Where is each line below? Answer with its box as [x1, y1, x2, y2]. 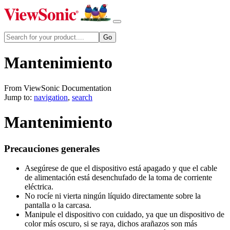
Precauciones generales [4, 143, 100, 154]
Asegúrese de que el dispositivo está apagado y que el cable [25, 164, 217, 173]
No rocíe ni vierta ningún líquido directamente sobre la [25, 191, 201, 201]
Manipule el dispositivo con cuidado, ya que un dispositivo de [25, 210, 224, 219]
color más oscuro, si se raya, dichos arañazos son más [25, 219, 197, 228]
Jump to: [4, 92, 34, 102]
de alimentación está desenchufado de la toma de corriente [25, 173, 212, 182]
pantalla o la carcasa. [25, 201, 91, 210]
